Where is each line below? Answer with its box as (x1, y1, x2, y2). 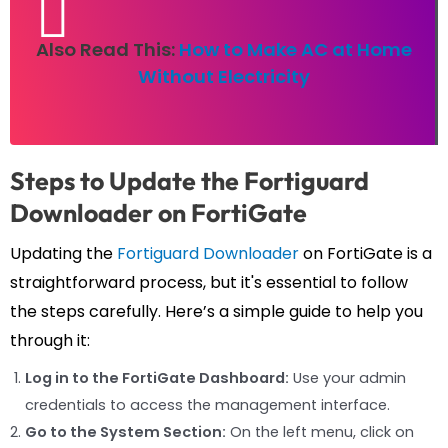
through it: (10, 328, 90, 352)
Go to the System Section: (25, 421, 226, 442)
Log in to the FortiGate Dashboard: (25, 367, 289, 388)
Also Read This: (36, 36, 179, 62)
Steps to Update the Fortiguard (10, 164, 369, 197)
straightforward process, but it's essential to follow (10, 270, 408, 294)
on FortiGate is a (299, 241, 432, 265)
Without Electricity (138, 63, 310, 89)
